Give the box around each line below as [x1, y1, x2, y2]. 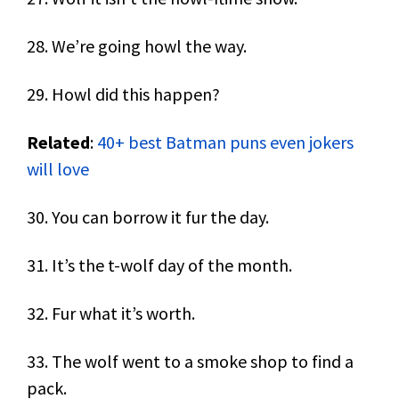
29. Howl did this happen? [27, 83, 220, 105]
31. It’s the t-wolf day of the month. [27, 254, 292, 276]
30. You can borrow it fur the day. [27, 206, 269, 228]
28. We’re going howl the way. [27, 35, 247, 57]
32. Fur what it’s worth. [27, 302, 195, 324]
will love [27, 158, 89, 180]
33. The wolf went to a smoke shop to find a [27, 350, 354, 372]
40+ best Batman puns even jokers [97, 131, 354, 153]
